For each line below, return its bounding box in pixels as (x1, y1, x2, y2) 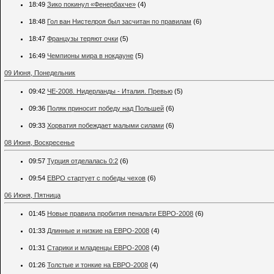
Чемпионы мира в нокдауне (47, 52, 133, 60)
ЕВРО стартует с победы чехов (47, 174, 146, 182)
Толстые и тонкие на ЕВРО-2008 (47, 261, 148, 269)
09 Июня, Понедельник (4, 69, 75, 77)
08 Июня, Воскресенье (4, 139, 75, 147)
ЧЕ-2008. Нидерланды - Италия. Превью (47, 87, 172, 95)
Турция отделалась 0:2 (47, 157, 118, 165)
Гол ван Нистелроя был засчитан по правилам (47, 18, 191, 26)
